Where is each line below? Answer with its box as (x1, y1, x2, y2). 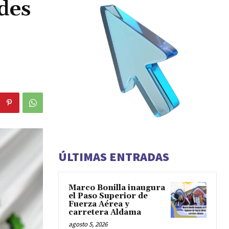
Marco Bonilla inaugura (68, 183, 165, 193)
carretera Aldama (68, 208, 141, 218)
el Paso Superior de (68, 191, 148, 201)
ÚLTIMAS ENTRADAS (58, 149, 169, 165)
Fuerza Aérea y (68, 199, 129, 210)
